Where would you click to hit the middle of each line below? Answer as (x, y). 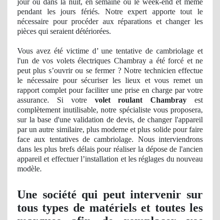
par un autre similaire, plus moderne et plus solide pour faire (110, 129)
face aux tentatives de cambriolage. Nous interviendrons (110, 139)
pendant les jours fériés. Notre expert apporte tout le (110, 11)
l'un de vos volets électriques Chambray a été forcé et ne (110, 60)
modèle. (29, 168)
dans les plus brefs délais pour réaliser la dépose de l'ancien (110, 149)
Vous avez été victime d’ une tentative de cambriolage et (110, 51)
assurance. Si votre (56, 100)
